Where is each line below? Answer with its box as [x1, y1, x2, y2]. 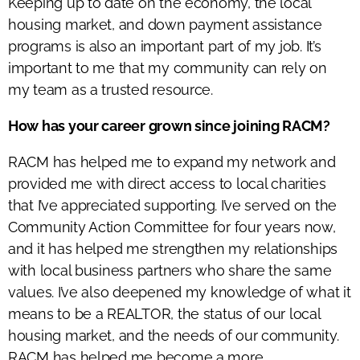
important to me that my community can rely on [8, 59, 327, 76]
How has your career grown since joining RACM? [8, 117, 330, 134]
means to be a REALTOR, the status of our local [8, 305, 321, 322]
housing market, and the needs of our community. [8, 326, 339, 344]
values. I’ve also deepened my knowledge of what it [8, 283, 351, 301]
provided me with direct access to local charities [8, 174, 326, 192]
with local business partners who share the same [8, 261, 332, 279]
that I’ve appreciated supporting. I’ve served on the [8, 196, 337, 214]
